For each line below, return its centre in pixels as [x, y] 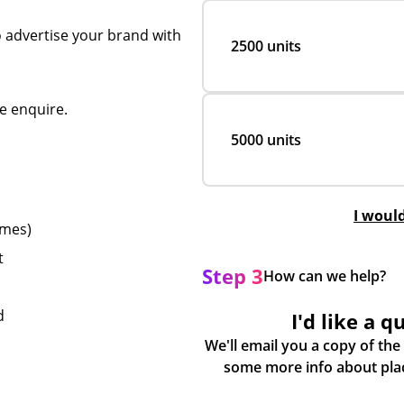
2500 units [266, 46]
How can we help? [325, 276]
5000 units [266, 140]
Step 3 [233, 276]
